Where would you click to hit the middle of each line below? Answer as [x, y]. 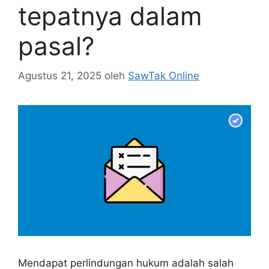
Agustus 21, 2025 [60, 75]
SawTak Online [164, 75]
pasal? [56, 46]
